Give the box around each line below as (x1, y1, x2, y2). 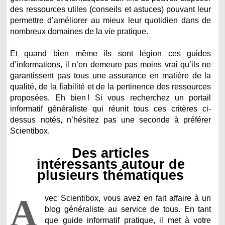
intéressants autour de (36, 156, 185, 172)
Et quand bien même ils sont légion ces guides (10, 49, 211, 58)
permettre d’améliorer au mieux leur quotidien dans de (10, 16, 211, 25)
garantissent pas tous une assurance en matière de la (10, 71, 211, 80)
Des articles (72, 145, 150, 161)
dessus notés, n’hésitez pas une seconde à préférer (10, 115, 211, 124)
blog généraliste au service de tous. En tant (45, 204, 211, 213)
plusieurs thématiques (37, 167, 184, 183)
